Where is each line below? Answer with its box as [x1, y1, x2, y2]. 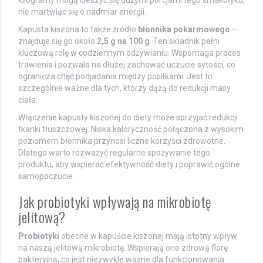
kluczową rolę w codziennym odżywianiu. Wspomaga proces [18, 48, 241, 58]
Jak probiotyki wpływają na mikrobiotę [18, 190, 211, 212]
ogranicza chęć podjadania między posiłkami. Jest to [18, 71, 213, 81]
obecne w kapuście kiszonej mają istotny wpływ [59, 231, 237, 241]
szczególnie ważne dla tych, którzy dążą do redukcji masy [18, 83, 231, 93]
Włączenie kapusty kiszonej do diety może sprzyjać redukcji [18, 112, 238, 122]
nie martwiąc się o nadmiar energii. [18, 6, 146, 16]
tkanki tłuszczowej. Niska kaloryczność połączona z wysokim [18, 124, 244, 134]
